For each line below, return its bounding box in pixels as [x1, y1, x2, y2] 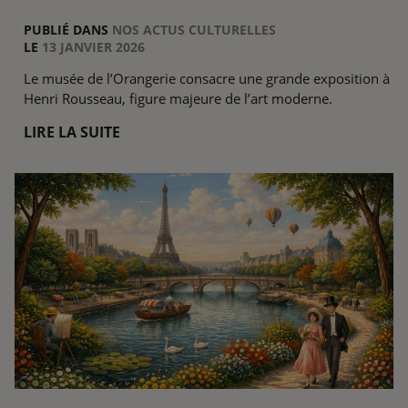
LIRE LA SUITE [24, 122, 120, 143]
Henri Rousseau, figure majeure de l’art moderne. [24, 88, 332, 107]
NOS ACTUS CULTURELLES [112, 21, 276, 39]
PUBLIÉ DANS [24, 21, 112, 39]
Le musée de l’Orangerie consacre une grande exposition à [24, 68, 390, 87]
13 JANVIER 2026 [42, 38, 145, 56]
